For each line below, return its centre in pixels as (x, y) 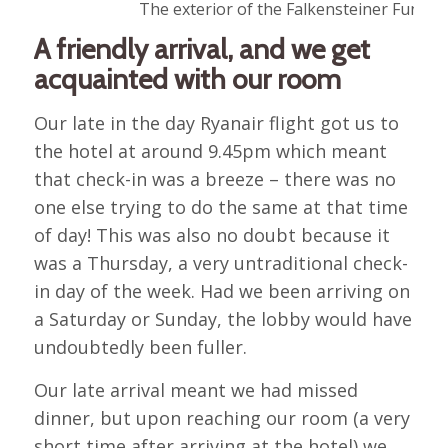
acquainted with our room (187, 78)
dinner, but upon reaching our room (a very (221, 418)
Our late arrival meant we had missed (195, 390)
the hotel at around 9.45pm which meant (210, 150)
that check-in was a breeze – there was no (214, 178)
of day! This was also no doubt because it (211, 234)
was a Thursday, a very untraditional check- (220, 262)
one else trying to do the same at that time (220, 206)
